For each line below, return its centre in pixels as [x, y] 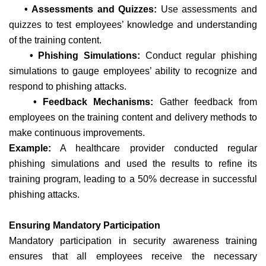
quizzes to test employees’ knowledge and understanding [133, 24]
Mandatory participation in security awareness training [133, 240]
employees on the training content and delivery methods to [133, 117]
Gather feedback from [205, 102]
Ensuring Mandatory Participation [86, 225]
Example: [30, 148]
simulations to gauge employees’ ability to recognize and [133, 71]
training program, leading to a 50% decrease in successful [133, 179]
